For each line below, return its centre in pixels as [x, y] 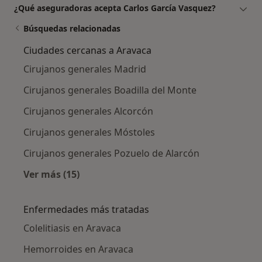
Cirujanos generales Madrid [85, 69]
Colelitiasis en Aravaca [72, 228]
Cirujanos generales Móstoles [89, 132]
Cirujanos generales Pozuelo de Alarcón [111, 154]
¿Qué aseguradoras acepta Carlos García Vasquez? [115, 8]
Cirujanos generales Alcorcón [88, 111]
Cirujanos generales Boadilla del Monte [110, 90]
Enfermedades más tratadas [86, 210]
